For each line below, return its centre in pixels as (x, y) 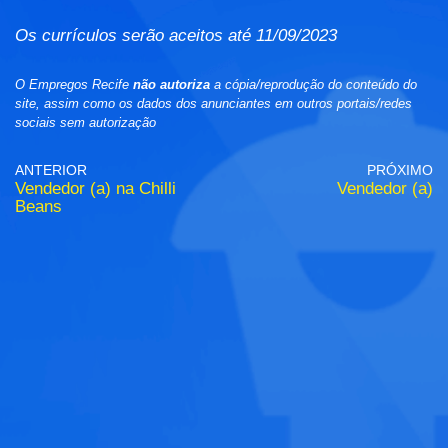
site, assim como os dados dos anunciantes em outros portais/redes (213, 104)
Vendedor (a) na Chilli (95, 189)
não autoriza (171, 85)
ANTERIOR (51, 171)
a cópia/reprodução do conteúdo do (313, 85)
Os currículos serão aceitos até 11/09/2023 (176, 36)
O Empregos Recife (74, 85)
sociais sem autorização (85, 123)
